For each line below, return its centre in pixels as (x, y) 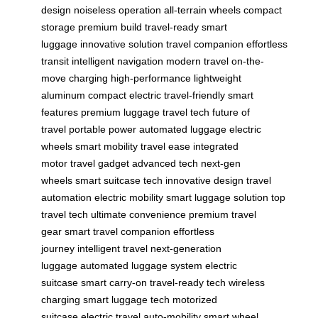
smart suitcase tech (119, 180)
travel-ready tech (188, 282)
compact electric (125, 95)
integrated (216, 146)
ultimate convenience (138, 214)
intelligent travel (113, 248)
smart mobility (106, 146)
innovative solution (122, 44)
